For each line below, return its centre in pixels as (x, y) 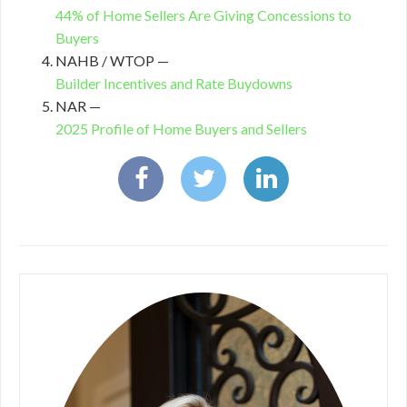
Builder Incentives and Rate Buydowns (174, 83)
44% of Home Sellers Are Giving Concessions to (203, 15)
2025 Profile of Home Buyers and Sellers (181, 129)
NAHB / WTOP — (112, 60)
